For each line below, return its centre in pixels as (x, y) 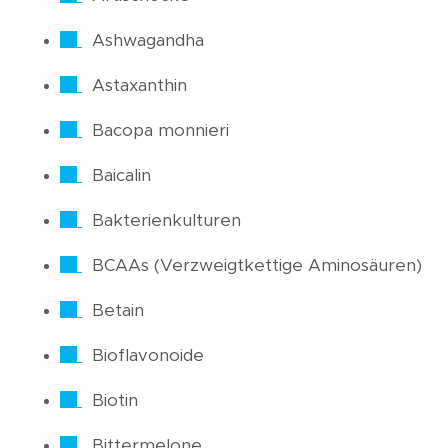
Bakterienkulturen (166, 221)
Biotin (115, 401)
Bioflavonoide (148, 356)
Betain (118, 311)
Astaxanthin (139, 86)
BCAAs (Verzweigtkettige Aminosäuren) (257, 266)
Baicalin (121, 176)
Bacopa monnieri (160, 131)
